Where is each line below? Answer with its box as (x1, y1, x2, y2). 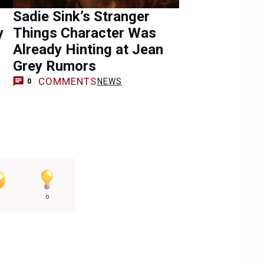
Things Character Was (13, 25, 156, 41)
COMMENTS (38, 75, 97, 87)
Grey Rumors (13, 58, 96, 74)
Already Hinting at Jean (13, 41, 163, 58)
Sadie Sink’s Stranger (13, 8, 150, 25)
